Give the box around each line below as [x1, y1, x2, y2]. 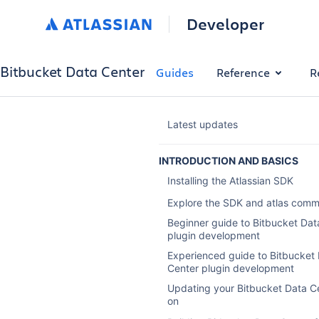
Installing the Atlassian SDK [167, 174, 293, 187]
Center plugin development [167, 261, 294, 274]
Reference [216, 64, 270, 80]
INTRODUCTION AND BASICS [158, 155, 298, 167]
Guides [155, 64, 194, 80]
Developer [186, 14, 264, 34]
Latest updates [167, 118, 238, 131]
